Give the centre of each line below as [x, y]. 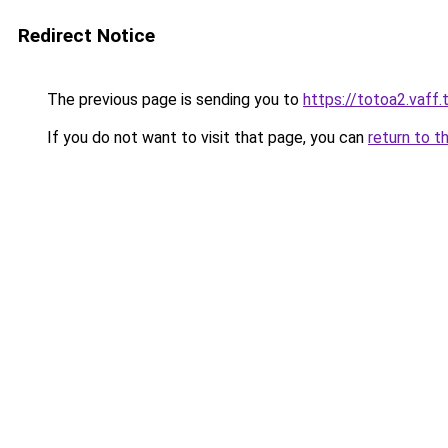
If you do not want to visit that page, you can [205, 137]
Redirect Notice [86, 35]
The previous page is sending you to [173, 99]
